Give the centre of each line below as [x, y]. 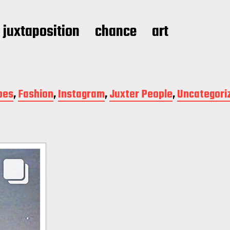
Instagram [81, 95]
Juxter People [141, 95]
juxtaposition [41, 32]
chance [116, 32]
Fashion [36, 95]
